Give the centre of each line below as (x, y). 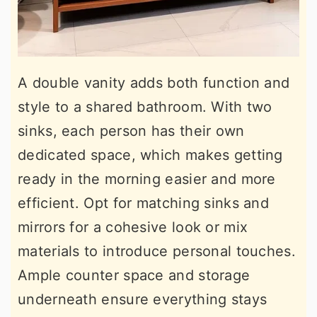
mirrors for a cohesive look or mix (133, 227)
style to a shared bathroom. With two (145, 106)
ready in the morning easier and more (147, 179)
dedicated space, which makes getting (150, 155)
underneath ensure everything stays (143, 299)
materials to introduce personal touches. (157, 251)
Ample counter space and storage (134, 275)
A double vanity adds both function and (154, 82)
